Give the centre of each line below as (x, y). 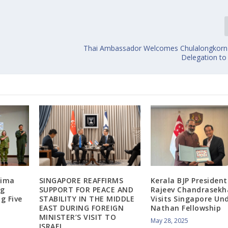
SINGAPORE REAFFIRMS (81, 181)
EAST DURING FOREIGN (81, 208)
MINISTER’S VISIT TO (78, 217)
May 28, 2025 (169, 221)
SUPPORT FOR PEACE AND (86, 190)
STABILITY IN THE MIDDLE (87, 199)
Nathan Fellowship (186, 208)
